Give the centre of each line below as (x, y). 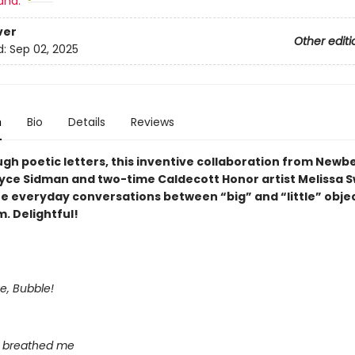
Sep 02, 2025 (44, 50)
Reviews (152, 122)
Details (86, 122)
